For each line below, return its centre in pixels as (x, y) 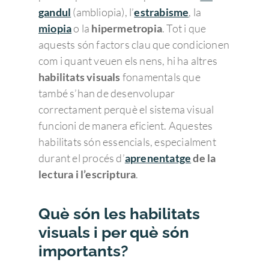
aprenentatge (158, 158)
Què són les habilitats (119, 214)
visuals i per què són (114, 232)
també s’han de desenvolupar (107, 93)
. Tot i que (184, 28)
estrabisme (162, 12)
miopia (55, 28)
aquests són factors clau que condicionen (134, 44)
